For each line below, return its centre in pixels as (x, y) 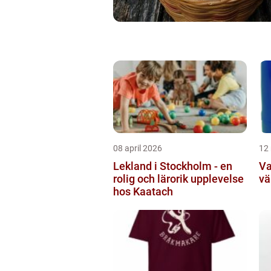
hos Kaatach (143, 191)
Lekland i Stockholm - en (173, 166)
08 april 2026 (138, 148)
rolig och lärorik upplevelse (178, 178)
